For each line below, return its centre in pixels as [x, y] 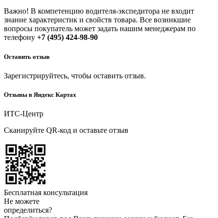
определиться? [28, 210]
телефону [20, 37]
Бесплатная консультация [46, 193]
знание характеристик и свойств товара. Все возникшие [97, 20]
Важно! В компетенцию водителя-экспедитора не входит [99, 11]
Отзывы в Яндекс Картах [40, 94]
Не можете [22, 201]
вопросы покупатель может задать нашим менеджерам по [100, 29]
